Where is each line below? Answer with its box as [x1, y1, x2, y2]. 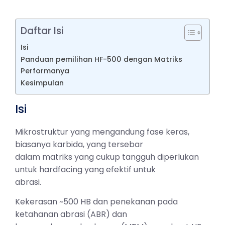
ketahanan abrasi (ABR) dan [15, 208, 127, 220]
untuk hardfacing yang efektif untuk [15, 163, 156, 175]
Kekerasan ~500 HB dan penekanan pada [15, 196, 178, 208]
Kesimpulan [21, 77, 64, 88]
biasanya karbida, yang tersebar [15, 138, 143, 150]
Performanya [21, 65, 69, 76]
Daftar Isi [21, 24, 63, 38]
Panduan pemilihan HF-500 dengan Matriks [21, 54, 182, 64]
